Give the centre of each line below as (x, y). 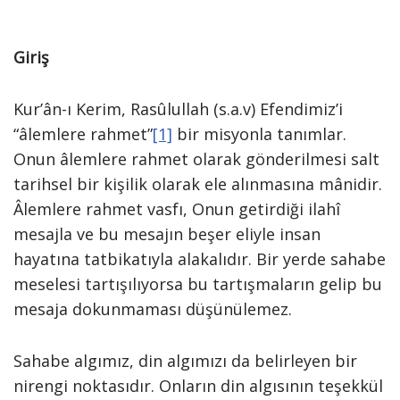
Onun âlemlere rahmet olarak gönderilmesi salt (196, 159)
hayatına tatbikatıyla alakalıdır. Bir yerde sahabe (200, 259)
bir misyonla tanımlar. (259, 134)
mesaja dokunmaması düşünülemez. (153, 309)
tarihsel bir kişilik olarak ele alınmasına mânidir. (198, 184)
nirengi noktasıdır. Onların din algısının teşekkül (198, 386)
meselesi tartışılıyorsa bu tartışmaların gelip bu (198, 284)
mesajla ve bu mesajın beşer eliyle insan (167, 234)
